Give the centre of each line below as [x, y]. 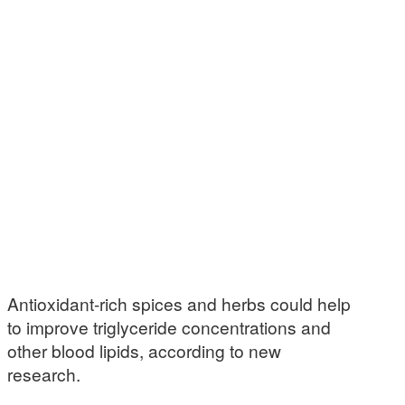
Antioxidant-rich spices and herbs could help [179, 303]
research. [44, 374]
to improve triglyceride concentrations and [169, 327]
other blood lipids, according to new [144, 350]
